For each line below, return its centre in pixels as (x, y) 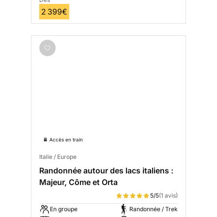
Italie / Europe (58, 157)
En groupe (64, 209)
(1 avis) (168, 196)
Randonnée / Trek (154, 209)
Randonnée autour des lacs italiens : (106, 171)
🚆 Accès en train (63, 140)
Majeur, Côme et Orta (78, 182)
